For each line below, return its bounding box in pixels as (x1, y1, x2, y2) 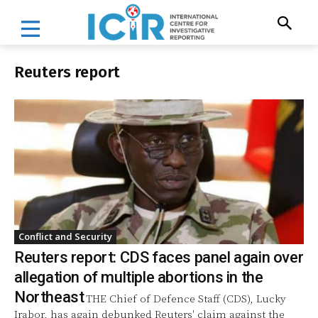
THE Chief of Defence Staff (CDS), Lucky (86, 292, 287, 306)
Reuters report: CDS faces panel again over (14, 248, 304, 266)
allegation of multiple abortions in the (14, 268, 263, 286)
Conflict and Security (18, 229, 112, 243)
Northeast (14, 287, 84, 306)
